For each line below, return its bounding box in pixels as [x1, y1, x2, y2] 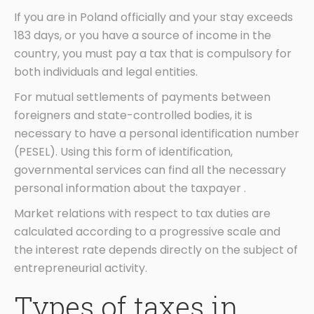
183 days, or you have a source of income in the [14, 27, 271, 44]
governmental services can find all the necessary [14, 162, 286, 179]
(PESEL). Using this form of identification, [14, 144, 233, 161]
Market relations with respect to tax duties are [14, 205, 271, 222]
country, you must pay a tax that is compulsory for [14, 46, 292, 62]
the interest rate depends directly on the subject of [14, 242, 298, 259]
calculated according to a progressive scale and [14, 224, 280, 240]
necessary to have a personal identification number [14, 125, 299, 142]
